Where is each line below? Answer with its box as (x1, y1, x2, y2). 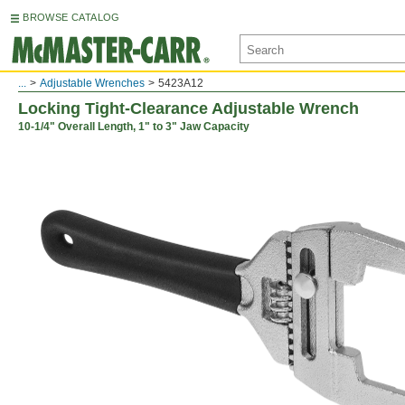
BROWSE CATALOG (23, 12, 120, 23)
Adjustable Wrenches (40, 77, 145, 89)
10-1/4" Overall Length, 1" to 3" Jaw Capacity (18, 120, 250, 133)
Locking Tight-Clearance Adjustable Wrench (18, 99, 359, 118)
